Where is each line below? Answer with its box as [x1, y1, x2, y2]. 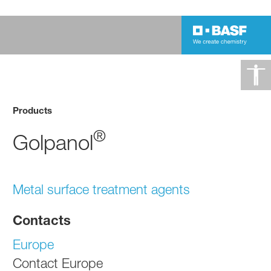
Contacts [13, 212, 71, 228]
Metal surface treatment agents [13, 181, 191, 197]
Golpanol [13, 129, 94, 155]
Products [13, 104, 53, 116]
